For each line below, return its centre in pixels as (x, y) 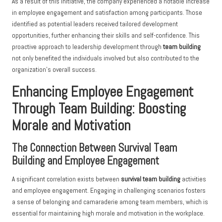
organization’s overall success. (54, 70)
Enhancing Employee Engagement (103, 92)
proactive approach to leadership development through (87, 47)
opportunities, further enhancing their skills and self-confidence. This (106, 36)
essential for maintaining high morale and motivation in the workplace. (108, 214)
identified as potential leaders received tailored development (95, 24)
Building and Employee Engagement (85, 161)
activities (193, 179)
